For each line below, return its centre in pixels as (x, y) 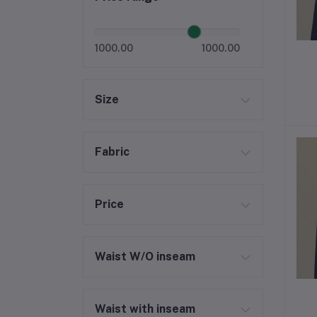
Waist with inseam (145, 309)
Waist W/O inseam (145, 257)
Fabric (112, 152)
